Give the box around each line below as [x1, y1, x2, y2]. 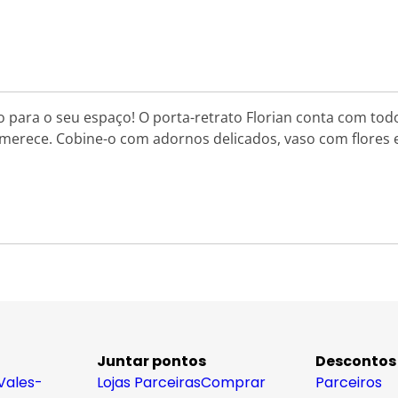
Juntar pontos [97, 351, 206, 371]
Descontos [315, 351, 396, 371]
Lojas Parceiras [97, 372, 201, 393]
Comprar [201, 372, 266, 393]
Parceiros [315, 372, 382, 393]
